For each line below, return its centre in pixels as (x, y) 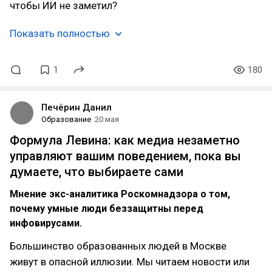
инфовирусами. (46, 223)
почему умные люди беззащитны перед (107, 209)
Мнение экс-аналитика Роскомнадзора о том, (120, 194)
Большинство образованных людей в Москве (118, 246)
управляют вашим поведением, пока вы (125, 156)
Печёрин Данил (76, 107)
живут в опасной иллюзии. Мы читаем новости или (130, 262)
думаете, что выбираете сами (97, 172)
